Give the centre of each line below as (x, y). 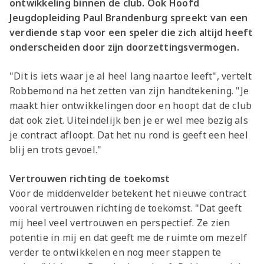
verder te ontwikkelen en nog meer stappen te (115, 253)
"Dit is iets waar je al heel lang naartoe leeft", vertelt (131, 76)
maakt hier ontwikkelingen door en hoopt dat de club (131, 106)
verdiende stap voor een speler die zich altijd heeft (131, 33)
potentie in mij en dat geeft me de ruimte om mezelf (128, 238)
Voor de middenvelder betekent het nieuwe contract (128, 194)
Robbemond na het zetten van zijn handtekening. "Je (129, 91)
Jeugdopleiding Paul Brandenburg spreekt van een (129, 18)
